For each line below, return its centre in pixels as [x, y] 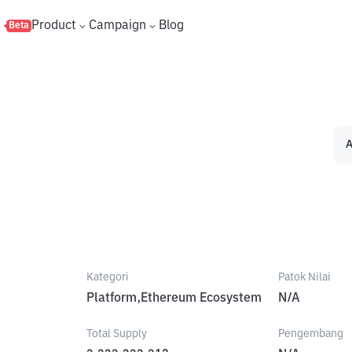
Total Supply [117, 334]
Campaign [117, 26]
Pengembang [310, 334]
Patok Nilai [304, 277]
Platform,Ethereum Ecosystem [174, 299]
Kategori [108, 277]
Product [54, 26]
